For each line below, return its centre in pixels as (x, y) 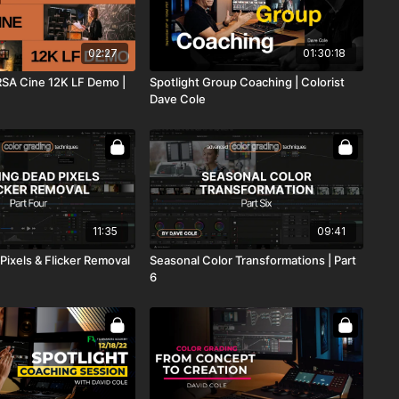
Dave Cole (177, 99)
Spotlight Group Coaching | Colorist (247, 82)
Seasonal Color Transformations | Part (252, 260)
